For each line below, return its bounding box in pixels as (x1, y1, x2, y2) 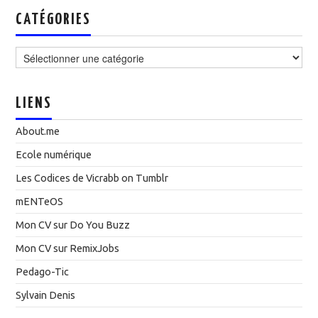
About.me (16, 126, 60, 137)
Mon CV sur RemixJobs (16, 243, 120, 254)
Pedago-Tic (16, 266, 70, 278)
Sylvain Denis (16, 290, 76, 301)
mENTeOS (16, 196, 64, 207)
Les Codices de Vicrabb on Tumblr (16, 172, 169, 184)
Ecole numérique (16, 149, 92, 160)
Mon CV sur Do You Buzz (16, 219, 131, 231)
